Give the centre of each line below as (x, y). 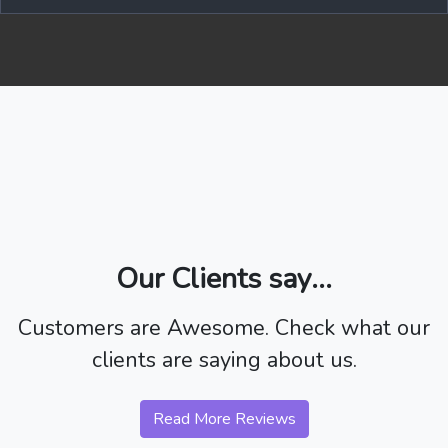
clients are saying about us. (224, 360)
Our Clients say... (224, 278)
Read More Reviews (224, 419)
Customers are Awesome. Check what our (224, 328)
